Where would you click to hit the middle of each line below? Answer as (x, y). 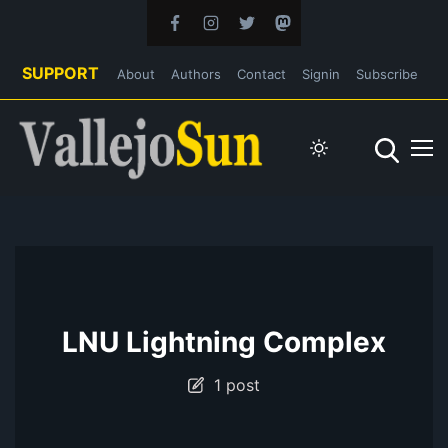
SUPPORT (60, 73)
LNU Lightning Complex (224, 341)
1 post (232, 384)
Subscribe (387, 74)
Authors (196, 74)
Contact (261, 74)
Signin (321, 74)
